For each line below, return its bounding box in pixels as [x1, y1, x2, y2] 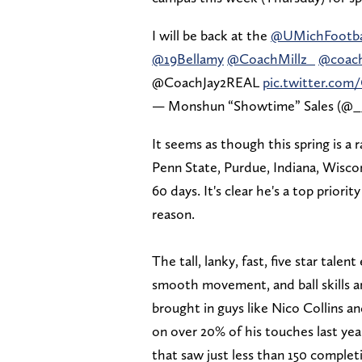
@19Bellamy [152, 49, 224, 67]
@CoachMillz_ [227, 49, 315, 67]
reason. [152, 204, 195, 222]
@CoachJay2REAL [152, 73, 263, 90]
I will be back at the [152, 26, 271, 44]
